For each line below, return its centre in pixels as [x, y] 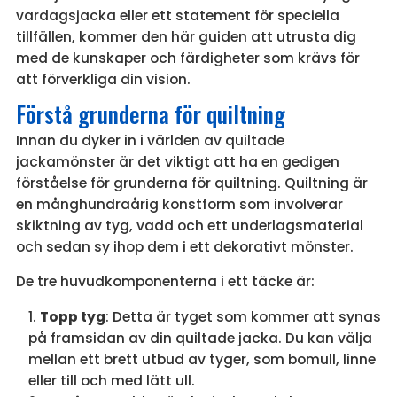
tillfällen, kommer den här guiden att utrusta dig [186, 37]
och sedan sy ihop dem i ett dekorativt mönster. [184, 246]
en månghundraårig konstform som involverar [179, 204]
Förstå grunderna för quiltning [150, 113]
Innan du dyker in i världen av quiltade [150, 140]
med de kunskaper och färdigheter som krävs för [187, 58]
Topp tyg [72, 316]
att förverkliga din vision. [103, 80]
